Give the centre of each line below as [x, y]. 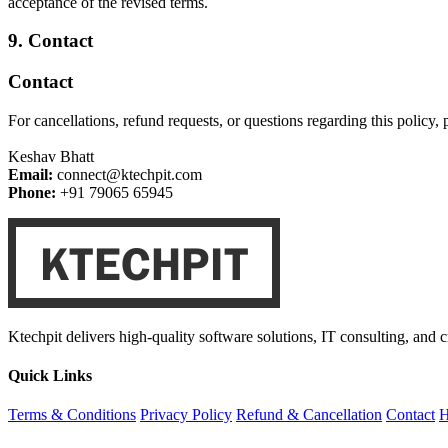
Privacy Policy [186, 415]
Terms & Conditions [72, 415]
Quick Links [50, 376]
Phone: [32, 192]
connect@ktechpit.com [127, 174]
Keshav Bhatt [51, 156]
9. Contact [50, 41]
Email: [30, 174]
